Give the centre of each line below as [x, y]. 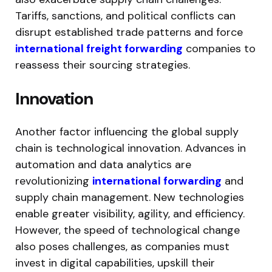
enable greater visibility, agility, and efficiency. [130, 213]
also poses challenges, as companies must [122, 246]
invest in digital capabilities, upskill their [115, 263]
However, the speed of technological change [127, 230]
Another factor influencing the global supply [127, 131]
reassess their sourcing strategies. [103, 65]
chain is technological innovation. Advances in [131, 148]
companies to [219, 48]
